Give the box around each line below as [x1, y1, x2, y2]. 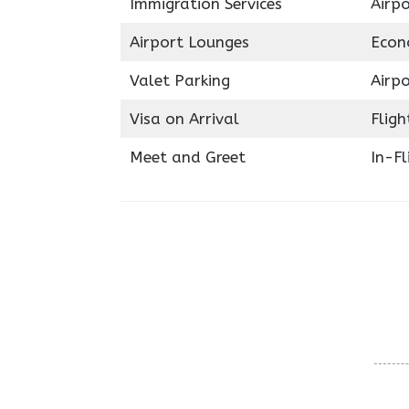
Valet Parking [129, 71, 230, 89]
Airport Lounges [129, 33, 249, 51]
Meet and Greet [129, 148, 246, 166]
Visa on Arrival [129, 110, 239, 128]
